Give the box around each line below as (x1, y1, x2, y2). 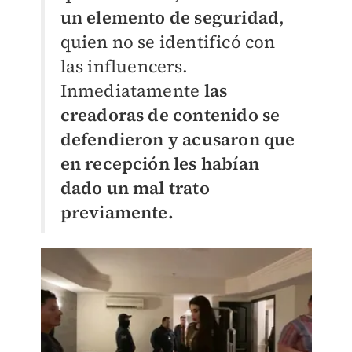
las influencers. (60, 54, 189, 79)
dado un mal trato (60, 176, 210, 200)
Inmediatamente (60, 79, 204, 103)
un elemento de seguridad (60, 5, 280, 30)
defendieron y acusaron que (60, 127, 295, 152)
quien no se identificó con (60, 30, 276, 54)
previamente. (60, 200, 174, 225)
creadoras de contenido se (60, 103, 280, 127)
